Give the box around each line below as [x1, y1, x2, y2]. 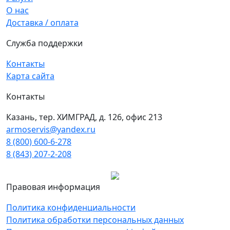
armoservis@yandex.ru [6, 124, 95, 136]
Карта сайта [6, 70, 54, 82]
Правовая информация [6, 181, 100, 193]
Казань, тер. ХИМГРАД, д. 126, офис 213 [6, 111, 162, 123]
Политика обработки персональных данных [6, 214, 184, 226]
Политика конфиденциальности [6, 202, 136, 214]
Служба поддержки [6, 37, 83, 49]
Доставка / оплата [6, 17, 79, 29]
